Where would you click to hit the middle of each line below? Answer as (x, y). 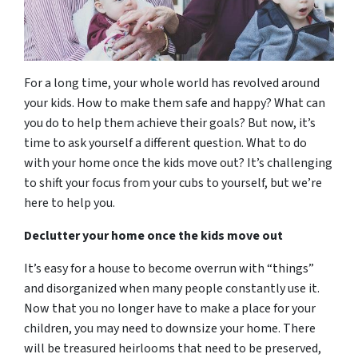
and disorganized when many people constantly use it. (172, 288)
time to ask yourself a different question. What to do (165, 143)
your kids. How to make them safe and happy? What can (175, 103)
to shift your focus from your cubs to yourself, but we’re (173, 183)
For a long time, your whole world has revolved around (172, 83)
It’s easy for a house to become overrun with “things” (169, 268)
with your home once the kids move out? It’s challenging (178, 163)
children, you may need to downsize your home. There (170, 328)
